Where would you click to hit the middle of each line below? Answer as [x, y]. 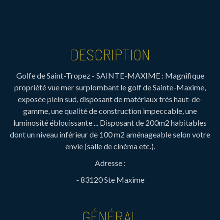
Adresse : [110, 163]
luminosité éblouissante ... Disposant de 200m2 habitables [110, 123]
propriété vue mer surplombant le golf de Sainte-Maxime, [110, 87]
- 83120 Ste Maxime [110, 179]
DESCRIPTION [110, 54]
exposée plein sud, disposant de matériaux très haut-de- [110, 99]
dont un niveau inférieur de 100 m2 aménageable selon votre [110, 134]
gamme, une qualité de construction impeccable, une [110, 111]
